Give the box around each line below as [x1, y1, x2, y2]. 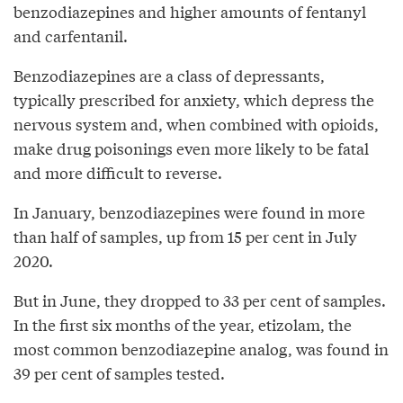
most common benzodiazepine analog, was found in [13, 336, 389, 360]
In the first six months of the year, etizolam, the [13, 312, 352, 336]
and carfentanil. [13, 23, 128, 47]
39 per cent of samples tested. [13, 361, 225, 384]
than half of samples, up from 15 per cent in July [13, 224, 357, 247]
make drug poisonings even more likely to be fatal [13, 136, 369, 159]
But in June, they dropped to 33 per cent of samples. [13, 288, 386, 311]
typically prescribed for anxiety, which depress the [13, 87, 374, 111]
